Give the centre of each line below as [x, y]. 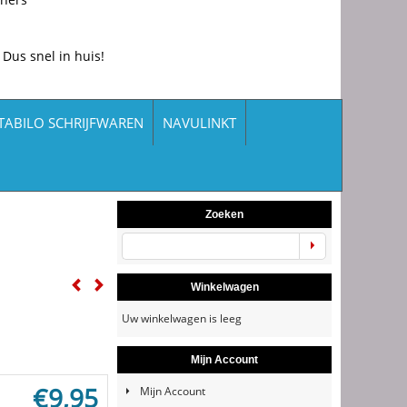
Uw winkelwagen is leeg [182, 318]
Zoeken [225, 214]
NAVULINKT [199, 122]
